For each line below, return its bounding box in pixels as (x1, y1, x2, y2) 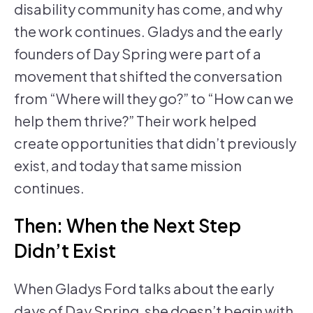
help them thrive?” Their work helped (14, 112, 256, 130)
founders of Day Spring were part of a (14, 45, 261, 63)
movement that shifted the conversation (14, 67, 282, 85)
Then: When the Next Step (14, 214, 241, 238)
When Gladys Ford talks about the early (14, 279, 274, 298)
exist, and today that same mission (14, 156, 242, 175)
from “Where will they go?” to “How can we (14, 89, 293, 108)
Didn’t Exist (14, 239, 116, 263)
